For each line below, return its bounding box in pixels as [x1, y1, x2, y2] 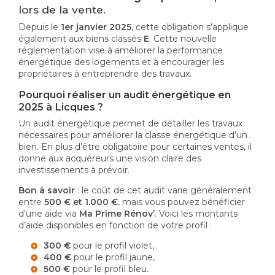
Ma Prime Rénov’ [79, 208, 155, 220]
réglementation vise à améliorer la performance [18, 45, 223, 56]
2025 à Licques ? [18, 101, 103, 114]
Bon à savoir [18, 185, 75, 196]
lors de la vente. [18, 2, 106, 16]
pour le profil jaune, [71, 252, 155, 263]
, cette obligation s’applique [131, 21, 249, 33]
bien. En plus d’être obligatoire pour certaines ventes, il [18, 141, 252, 153]
